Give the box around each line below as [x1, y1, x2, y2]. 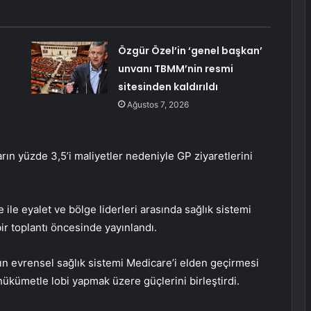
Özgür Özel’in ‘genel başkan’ [117, 44, 262, 58]
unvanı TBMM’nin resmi [117, 62, 233, 76]
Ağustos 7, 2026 [126, 99, 189, 110]
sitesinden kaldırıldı [117, 80, 218, 94]
